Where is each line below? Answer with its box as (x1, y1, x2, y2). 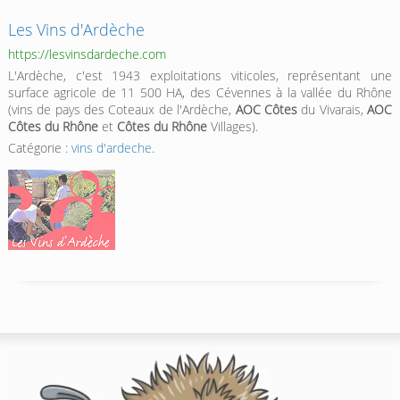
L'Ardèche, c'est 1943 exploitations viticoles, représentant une (7, 67, 393, 85)
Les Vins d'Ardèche (7, 19, 145, 41)
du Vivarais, (296, 101, 368, 119)
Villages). (206, 118, 258, 136)
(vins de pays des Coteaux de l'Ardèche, (7, 101, 236, 119)
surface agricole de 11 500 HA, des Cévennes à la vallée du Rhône (7, 84, 393, 102)
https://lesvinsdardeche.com (7, 46, 166, 63)
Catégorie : (7, 139, 71, 157)
